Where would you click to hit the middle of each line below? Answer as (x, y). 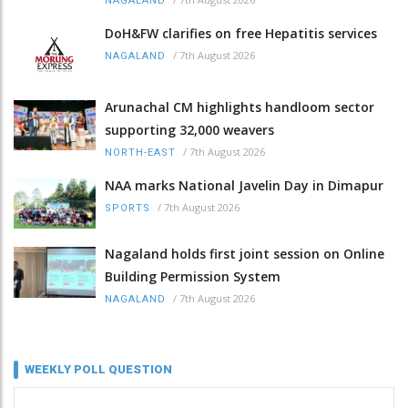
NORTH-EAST (140, 153)
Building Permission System (193, 277)
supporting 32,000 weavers (189, 130)
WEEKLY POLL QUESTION (98, 370)
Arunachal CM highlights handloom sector (240, 107)
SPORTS (127, 209)
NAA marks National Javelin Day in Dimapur (244, 186)
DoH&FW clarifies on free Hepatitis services (241, 33)
